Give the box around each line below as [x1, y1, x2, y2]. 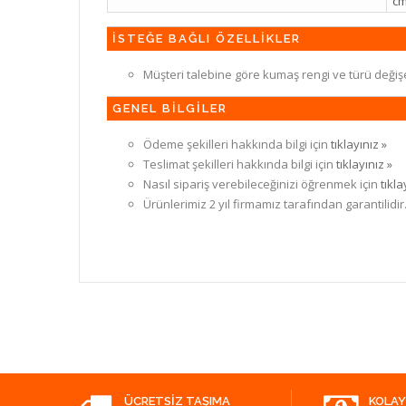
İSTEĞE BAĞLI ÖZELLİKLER [112, 31, 301, 45]
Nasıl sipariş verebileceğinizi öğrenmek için [143, 175, 381, 192]
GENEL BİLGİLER [112, 101, 227, 115]
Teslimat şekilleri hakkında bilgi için [143, 155, 336, 172]
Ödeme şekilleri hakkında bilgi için [143, 135, 331, 152]
